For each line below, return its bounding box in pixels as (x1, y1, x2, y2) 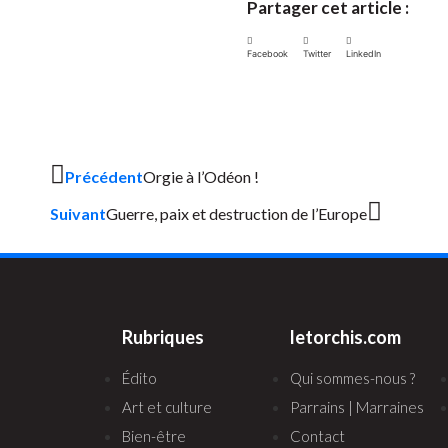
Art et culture (122, 397, 212, 416)
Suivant (50, 203, 106, 223)
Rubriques (122, 325, 204, 348)
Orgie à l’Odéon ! (143, 166, 259, 186)
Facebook (247, 47, 288, 59)
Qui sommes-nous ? (290, 368, 415, 387)
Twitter (303, 47, 331, 59)
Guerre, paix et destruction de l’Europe (106, 203, 367, 223)
